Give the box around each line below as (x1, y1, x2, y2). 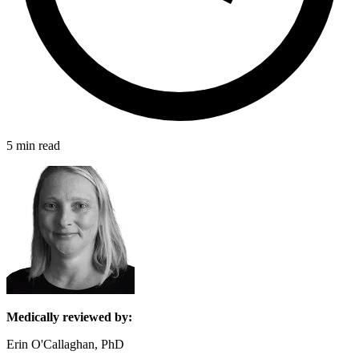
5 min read (6, 138, 60, 152)
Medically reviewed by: (6, 309, 132, 324)
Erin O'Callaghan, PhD (6, 337, 124, 351)
